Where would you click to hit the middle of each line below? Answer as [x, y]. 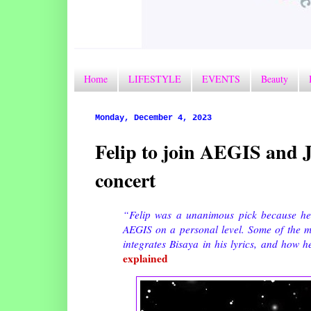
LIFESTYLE [155, 79]
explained [145, 258]
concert [125, 180]
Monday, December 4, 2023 [153, 118]
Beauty [275, 79]
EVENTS [221, 79]
